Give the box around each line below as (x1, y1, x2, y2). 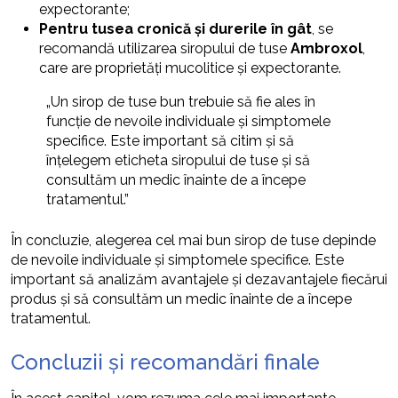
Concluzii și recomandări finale (11, 348, 320, 375)
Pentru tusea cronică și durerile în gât (39, 20, 312, 37)
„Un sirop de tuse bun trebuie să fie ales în (46, 92, 315, 110)
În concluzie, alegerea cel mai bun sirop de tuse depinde (11, 231, 376, 249)
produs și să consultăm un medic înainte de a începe (11, 290, 352, 307)
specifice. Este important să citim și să (46, 131, 294, 149)
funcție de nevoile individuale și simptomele (46, 112, 330, 130)
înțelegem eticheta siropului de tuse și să (46, 151, 310, 169)
